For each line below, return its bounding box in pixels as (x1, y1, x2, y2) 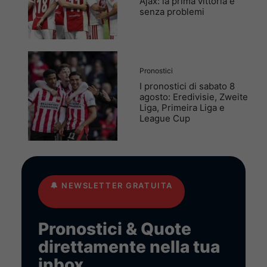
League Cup (139, 112, 190, 124)
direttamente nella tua (38, 236, 220, 257)
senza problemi (139, 5, 204, 17)
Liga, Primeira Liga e (139, 101, 225, 113)
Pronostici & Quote (38, 218, 191, 239)
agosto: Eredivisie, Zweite (139, 91, 248, 103)
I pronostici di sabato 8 (139, 80, 235, 92)
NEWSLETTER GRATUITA (61, 181, 173, 191)
